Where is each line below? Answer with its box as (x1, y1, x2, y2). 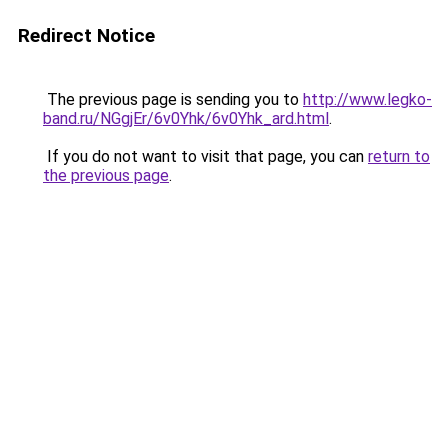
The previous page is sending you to (43, 90, 303, 109)
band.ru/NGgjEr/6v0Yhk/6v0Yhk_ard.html (43, 109, 329, 128)
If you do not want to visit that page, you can (43, 147, 368, 166)
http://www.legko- (303, 90, 432, 109)
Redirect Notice (18, 24, 155, 47)
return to (368, 147, 430, 166)
